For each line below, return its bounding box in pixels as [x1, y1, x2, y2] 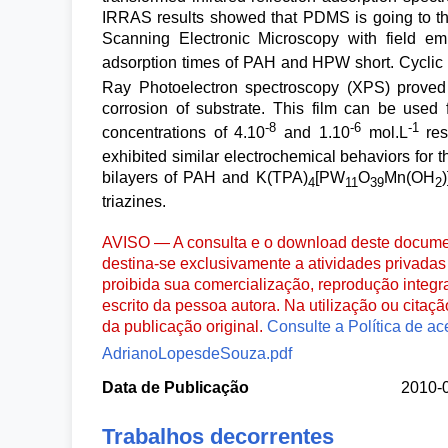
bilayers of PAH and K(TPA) [102, 169, 308, 187]
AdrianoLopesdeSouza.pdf [102, 345, 292, 363]
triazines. [102, 193, 166, 211]
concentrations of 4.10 [102, 123, 266, 141]
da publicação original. [102, 317, 267, 335]
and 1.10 [276, 123, 350, 141]
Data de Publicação [102, 379, 249, 397]
